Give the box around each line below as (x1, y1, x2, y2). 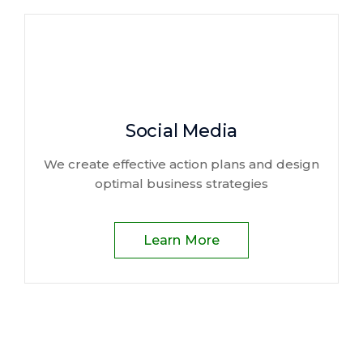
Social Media (125, 120, 238, 142)
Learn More (143, 233, 220, 248)
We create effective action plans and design (44, 156, 319, 172)
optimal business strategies (95, 176, 268, 191)
